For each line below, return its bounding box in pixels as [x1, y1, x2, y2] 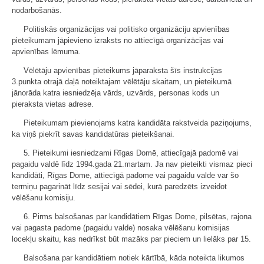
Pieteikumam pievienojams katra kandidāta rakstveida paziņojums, [24, 118, 252, 127]
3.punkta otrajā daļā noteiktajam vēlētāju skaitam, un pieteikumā [12, 77, 232, 86]
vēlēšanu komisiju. [12, 193, 75, 202]
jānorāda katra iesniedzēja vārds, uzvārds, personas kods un [12, 88, 219, 97]
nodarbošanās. [12, 5, 62, 15]
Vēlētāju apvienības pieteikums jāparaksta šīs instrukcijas [24, 65, 222, 75]
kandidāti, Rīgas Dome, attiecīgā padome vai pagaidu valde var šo [12, 170, 239, 180]
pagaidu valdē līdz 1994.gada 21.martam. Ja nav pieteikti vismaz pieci [12, 159, 252, 169]
